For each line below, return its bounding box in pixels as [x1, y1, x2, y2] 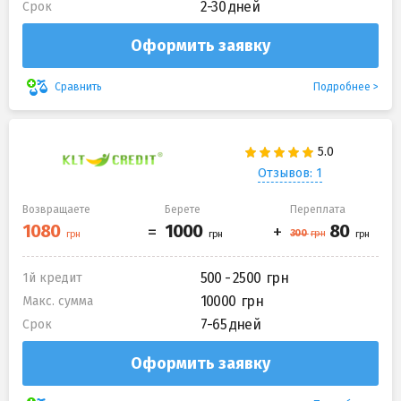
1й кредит [22, 270, 82, 286]
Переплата [290, 203, 346, 217]
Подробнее [313, 80, 371, 93]
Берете [165, 203, 200, 217]
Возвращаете [22, 203, 90, 217]
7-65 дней [200, 316, 260, 334]
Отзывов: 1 [257, 165, 322, 181]
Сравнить [52, 80, 105, 93]
